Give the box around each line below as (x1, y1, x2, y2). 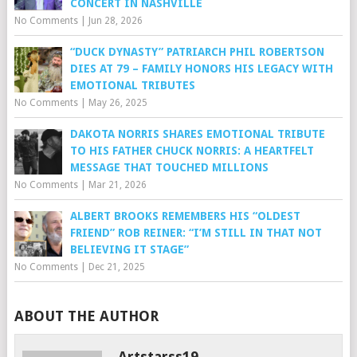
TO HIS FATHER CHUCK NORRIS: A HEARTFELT (69, 144, 314, 158)
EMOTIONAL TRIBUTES (69, 79, 195, 92)
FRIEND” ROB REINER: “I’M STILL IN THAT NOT (69, 226, 322, 240)
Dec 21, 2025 (88, 261, 145, 273)
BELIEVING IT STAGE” (69, 243, 189, 257)
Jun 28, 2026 (88, 15, 143, 27)
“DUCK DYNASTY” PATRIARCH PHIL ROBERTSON (69, 45, 324, 59)
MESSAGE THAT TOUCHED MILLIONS (69, 161, 269, 175)
